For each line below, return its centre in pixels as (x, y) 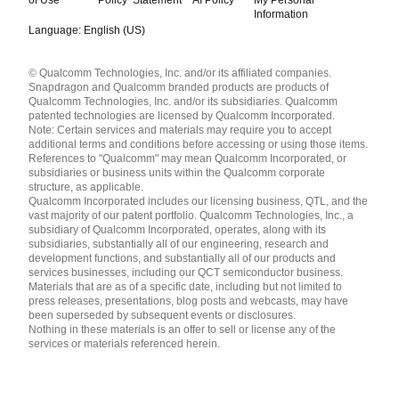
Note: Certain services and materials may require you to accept (180, 130)
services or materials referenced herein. (124, 343)
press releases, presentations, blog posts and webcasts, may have (188, 301)
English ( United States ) (65, 82)
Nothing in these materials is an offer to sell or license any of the (182, 329)
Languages (34, 59)
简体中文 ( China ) (50, 98)
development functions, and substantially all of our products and (182, 258)
